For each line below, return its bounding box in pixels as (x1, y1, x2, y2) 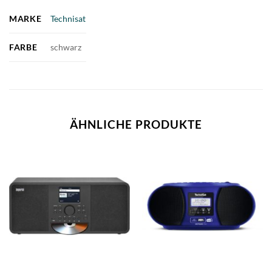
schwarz (50, 41, 82, 52)
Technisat (50, 13, 86, 24)
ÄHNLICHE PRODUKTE (70, 117, 202, 131)
